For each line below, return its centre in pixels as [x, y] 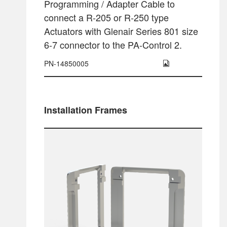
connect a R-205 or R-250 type [106, 17]
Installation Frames [85, 110]
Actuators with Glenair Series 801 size [121, 31]
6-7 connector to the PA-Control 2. [113, 44]
